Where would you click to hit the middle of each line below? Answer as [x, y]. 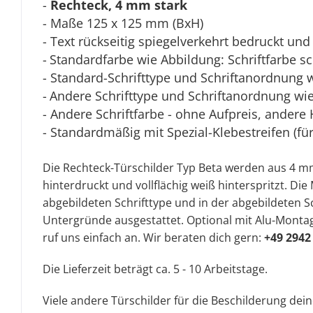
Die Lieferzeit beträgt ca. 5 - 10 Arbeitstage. [155, 269]
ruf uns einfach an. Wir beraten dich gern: [153, 238]
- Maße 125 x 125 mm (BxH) [123, 23]
